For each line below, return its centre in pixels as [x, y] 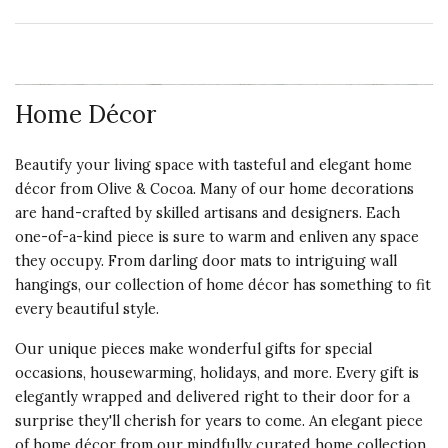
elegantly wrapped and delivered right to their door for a [212, 397]
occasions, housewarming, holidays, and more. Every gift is [217, 373]
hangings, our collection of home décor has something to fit [223, 285]
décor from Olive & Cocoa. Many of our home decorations [214, 189]
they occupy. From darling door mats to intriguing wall [206, 261]
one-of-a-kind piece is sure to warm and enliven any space [217, 237]
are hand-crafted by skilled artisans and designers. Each [207, 213]
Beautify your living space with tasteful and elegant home [213, 165]
